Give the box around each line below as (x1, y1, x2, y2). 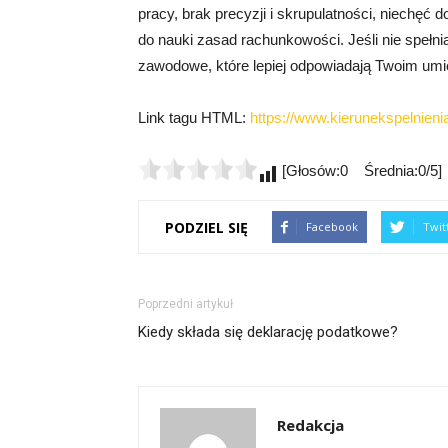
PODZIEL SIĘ (165, 217, 248, 237)
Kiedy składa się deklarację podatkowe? (138, 323, 398, 342)
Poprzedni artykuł (138, 297, 233, 312)
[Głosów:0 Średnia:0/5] (278, 162, 442, 180)
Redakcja (277, 415, 344, 436)
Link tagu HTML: (138, 109, 250, 127)
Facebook (306, 219, 358, 235)
